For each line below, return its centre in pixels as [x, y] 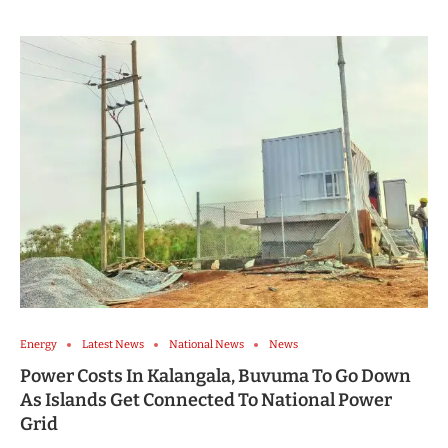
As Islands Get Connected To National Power [206, 400]
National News [206, 345]
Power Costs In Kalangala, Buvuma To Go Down [215, 376]
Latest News [113, 345]
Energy [38, 345]
